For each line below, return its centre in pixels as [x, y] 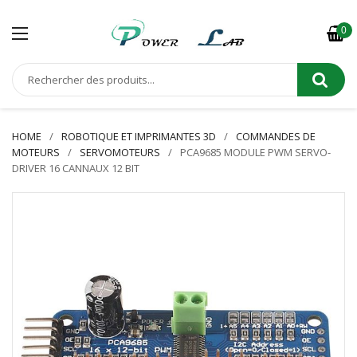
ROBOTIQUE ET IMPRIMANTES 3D [139, 136]
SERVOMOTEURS [120, 152]
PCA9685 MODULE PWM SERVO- [255, 152]
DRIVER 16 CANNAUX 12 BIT [76, 168]
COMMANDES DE [276, 136]
